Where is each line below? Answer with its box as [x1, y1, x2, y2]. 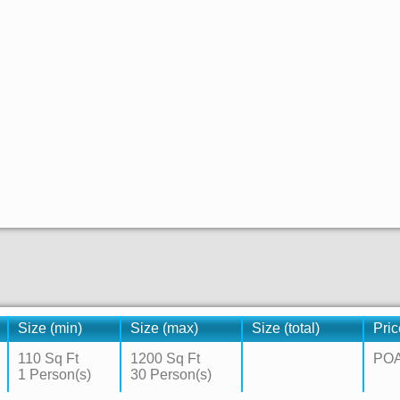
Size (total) [252, 321, 320, 336]
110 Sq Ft [18, 351, 79, 366]
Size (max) [130, 321, 198, 336]
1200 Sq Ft [130, 351, 200, 366]
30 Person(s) [130, 367, 212, 382]
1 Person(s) [18, 367, 91, 382]
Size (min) [18, 321, 82, 336]
